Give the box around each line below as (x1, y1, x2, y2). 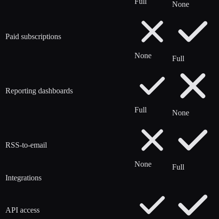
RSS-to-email (5, 140, 47, 149)
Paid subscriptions (5, 32, 61, 41)
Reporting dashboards (5, 86, 73, 95)
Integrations (5, 173, 42, 182)
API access (5, 205, 40, 214)
